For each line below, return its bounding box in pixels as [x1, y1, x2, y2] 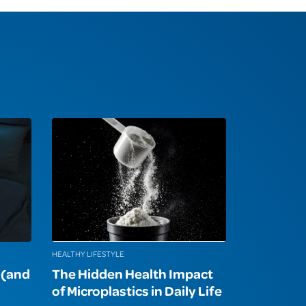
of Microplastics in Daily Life [52, 281, 222, 300]
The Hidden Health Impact [52, 264, 213, 283]
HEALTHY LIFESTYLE [52, 249, 124, 260]
